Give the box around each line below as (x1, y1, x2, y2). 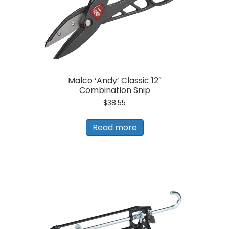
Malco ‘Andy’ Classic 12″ (67, 75, 162, 87)
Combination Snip (79, 84, 150, 97)
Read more (92, 121, 137, 133)
